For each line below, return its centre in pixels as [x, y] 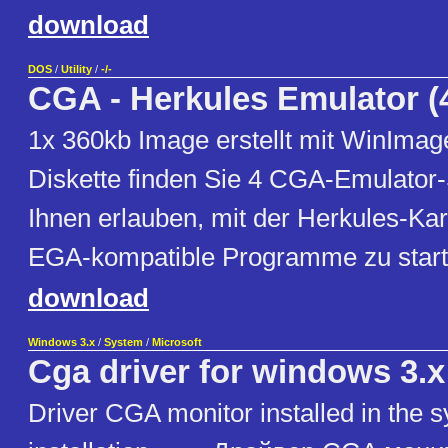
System [123, 342]
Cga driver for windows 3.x [236, 372]
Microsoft [177, 342]
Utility [76, 69]
